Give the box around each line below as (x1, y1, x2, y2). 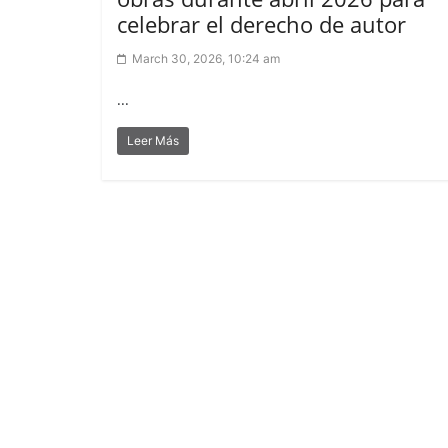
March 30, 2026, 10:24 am (132, 51, 280, 67)
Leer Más (127, 133, 179, 149)
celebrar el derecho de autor (117, 9, 406, 40)
